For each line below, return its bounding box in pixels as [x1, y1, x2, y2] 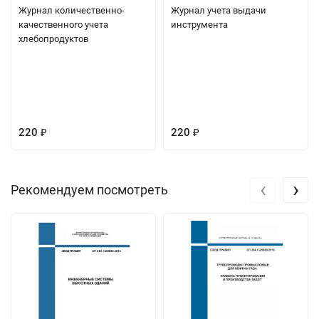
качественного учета [19, 19, 108, 30]
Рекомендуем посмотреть [11, 182, 168, 197]
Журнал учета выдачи [171, 4, 266, 16]
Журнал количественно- [19, 4, 125, 16]
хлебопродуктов [19, 33, 88, 44]
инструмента [171, 19, 228, 30]
